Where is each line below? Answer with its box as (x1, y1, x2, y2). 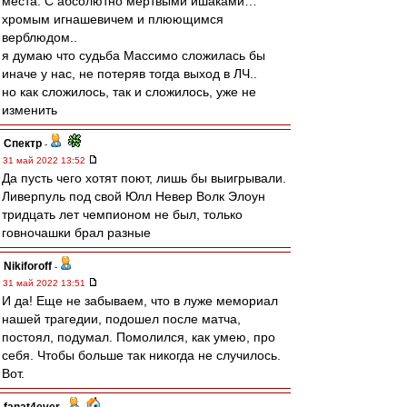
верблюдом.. (2, 30, 77, 45)
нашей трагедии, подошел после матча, (2, 312, 241, 326)
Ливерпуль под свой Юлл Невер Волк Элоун (2, 189, 265, 203)
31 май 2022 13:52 (3, 155, 88, 165)
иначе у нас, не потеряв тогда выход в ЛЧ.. (2, 66, 257, 81)
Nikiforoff (4, 260, 52, 273)
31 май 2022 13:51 (3, 278, 88, 288)
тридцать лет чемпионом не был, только (2, 207, 243, 222)
